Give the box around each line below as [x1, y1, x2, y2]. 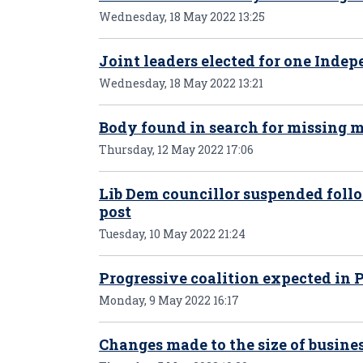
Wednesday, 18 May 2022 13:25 [99, 9, 265, 24]
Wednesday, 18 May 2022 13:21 [99, 75, 263, 91]
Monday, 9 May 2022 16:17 [99, 293, 239, 308]
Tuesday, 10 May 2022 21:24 [99, 226, 246, 241]
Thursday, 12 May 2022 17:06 [99, 142, 254, 157]
